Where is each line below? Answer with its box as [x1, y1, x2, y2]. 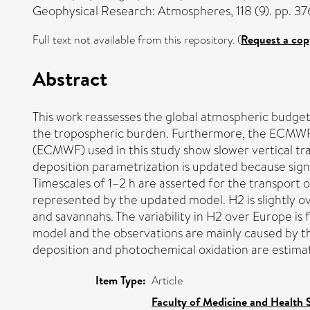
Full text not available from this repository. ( [33, 32, 241, 48]
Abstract [33, 64, 107, 92]
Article [152, 272, 183, 289]
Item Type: [95, 272, 146, 288]
